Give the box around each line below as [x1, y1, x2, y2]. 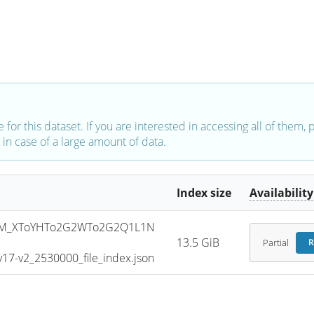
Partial [262, 236, 289, 249]
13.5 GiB [177, 235, 220, 251]
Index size [177, 185, 232, 201]
